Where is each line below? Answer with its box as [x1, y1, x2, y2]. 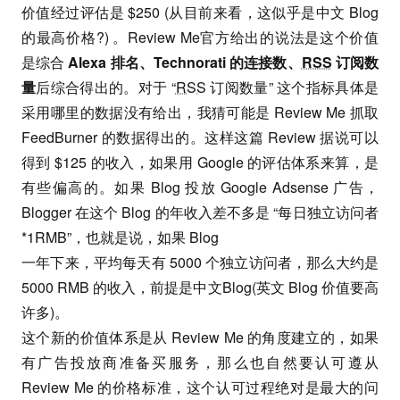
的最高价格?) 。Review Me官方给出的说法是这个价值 [21, 27, 379, 47]
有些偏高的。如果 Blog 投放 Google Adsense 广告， [21, 177, 379, 197]
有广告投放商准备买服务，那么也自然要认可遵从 [21, 352, 379, 372]
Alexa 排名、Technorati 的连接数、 [68, 52, 302, 72]
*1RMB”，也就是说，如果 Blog [21, 227, 219, 247]
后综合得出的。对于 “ [36, 77, 176, 97]
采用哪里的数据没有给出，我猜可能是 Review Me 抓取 [21, 102, 379, 122]
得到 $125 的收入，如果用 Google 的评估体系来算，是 [21, 152, 379, 172]
